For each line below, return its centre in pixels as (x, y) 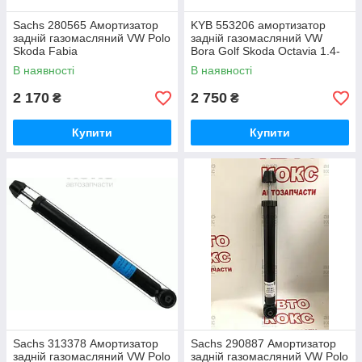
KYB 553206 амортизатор (258, 25)
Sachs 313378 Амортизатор (86, 343)
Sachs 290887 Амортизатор (263, 343)
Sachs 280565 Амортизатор (86, 25)
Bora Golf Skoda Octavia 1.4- (265, 51)
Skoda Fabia (45, 51)
